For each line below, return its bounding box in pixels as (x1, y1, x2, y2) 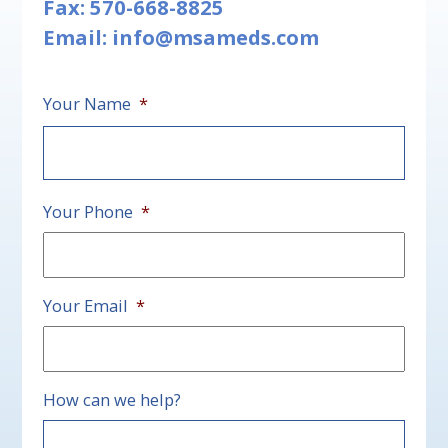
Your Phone (42, 199, 133, 223)
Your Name (42, 91, 131, 115)
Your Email (42, 293, 128, 317)
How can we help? (42, 387, 181, 411)
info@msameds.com (111, 22, 319, 51)
